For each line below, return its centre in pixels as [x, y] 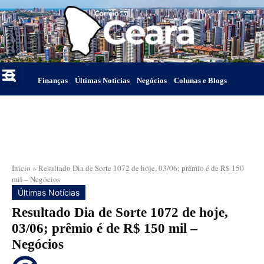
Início [21, 168]
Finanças [52, 81]
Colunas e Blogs [200, 81]
